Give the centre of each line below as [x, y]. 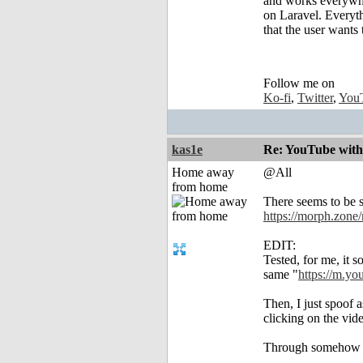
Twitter [315, 98]
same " [281, 275]
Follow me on [299, 83]
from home [200, 187]
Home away [203, 173]
